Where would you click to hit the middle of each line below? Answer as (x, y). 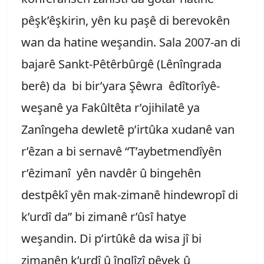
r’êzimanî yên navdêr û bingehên (111, 173)
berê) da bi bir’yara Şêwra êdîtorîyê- (121, 85)
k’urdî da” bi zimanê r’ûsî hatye (104, 216)
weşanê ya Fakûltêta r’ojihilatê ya (110, 107)
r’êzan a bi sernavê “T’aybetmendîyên (121, 151)
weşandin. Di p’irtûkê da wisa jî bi (111, 238)
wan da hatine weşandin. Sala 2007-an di (131, 42)
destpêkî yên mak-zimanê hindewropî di (130, 194)
